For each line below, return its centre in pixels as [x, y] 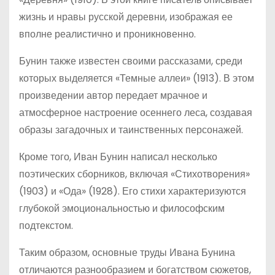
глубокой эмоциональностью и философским [122, 208]
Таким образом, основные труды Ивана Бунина [127, 253]
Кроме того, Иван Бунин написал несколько [118, 157]
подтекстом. [46, 226]
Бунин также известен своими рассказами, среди [131, 61]
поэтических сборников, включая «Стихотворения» [134, 174]
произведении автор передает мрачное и [113, 95]
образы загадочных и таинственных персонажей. [131, 130]
